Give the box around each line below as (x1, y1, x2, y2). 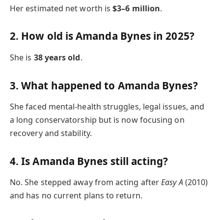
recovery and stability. (10, 127, 92, 138)
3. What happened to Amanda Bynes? (10, 78, 198, 92)
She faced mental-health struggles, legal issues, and (10, 101, 205, 112)
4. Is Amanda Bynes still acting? (10, 154, 168, 168)
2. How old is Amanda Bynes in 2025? (10, 29, 194, 43)
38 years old (33, 52, 81, 63)
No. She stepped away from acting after (10, 177, 162, 188)
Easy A (161, 177, 183, 188)
